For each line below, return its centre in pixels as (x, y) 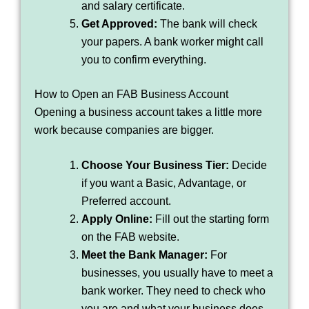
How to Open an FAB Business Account (131, 94)
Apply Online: (117, 219)
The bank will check (207, 23)
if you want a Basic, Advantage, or (164, 183)
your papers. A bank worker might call (172, 41)
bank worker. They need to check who (173, 291)
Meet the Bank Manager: (144, 255)
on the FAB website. (130, 237)
